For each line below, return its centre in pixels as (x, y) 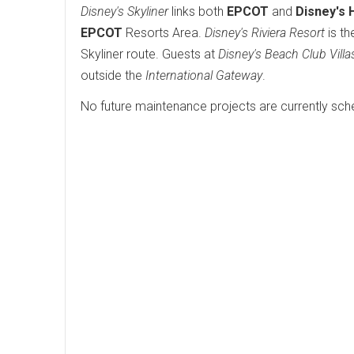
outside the (113, 75)
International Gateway (204, 75)
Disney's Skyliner (124, 11)
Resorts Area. (164, 33)
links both (198, 11)
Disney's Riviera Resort (265, 33)
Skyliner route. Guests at (149, 54)
